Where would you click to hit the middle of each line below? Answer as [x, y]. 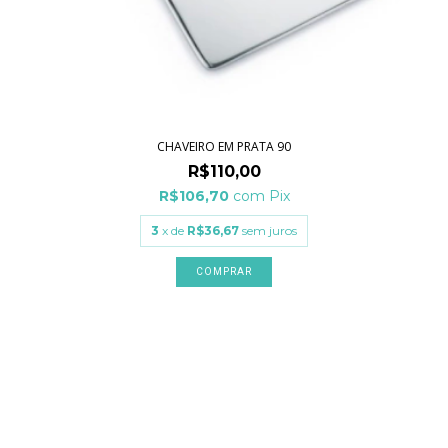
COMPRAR [224, 271]
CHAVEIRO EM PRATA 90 [224, 146]
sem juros [269, 230]
